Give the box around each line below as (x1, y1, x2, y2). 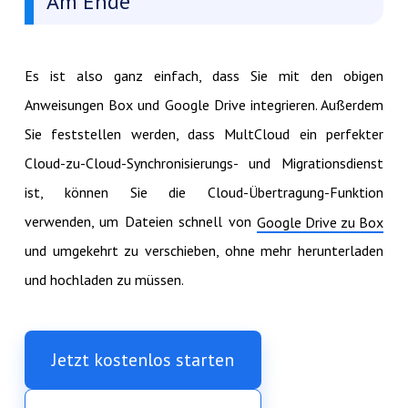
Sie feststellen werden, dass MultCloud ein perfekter (24, 124, 384, 143)
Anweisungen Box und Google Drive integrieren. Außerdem (24, 95, 384, 114)
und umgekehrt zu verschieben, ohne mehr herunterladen (24, 240, 384, 260)
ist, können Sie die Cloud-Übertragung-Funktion (24, 182, 384, 201)
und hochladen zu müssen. (24, 270, 184, 289)
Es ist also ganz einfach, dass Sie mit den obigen (24, 66, 384, 85)
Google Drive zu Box (257, 212, 384, 231)
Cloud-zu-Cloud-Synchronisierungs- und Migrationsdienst (24, 153, 384, 172)
